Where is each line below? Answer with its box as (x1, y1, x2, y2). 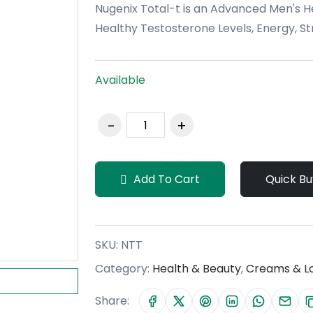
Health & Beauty (152, 261, 241, 277)
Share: (95, 293, 129, 310)
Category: (95, 261, 152, 277)
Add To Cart (131, 171, 200, 188)
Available (95, 72, 145, 89)
